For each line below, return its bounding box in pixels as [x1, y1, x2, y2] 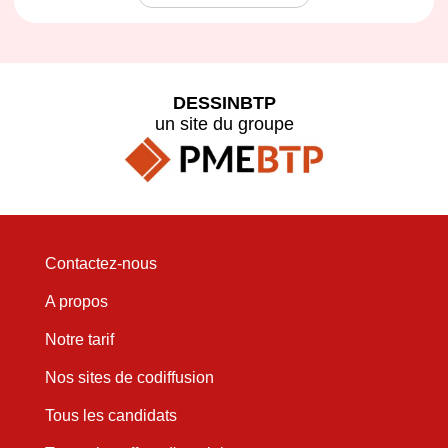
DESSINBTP [172, 92, 276, 113]
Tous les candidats [44, 407, 177, 425]
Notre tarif [44, 331, 114, 349]
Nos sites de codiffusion [44, 369, 214, 387]
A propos [44, 293, 108, 311]
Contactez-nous [44, 255, 157, 273]
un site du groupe [154, 113, 294, 134]
